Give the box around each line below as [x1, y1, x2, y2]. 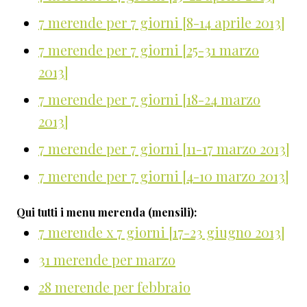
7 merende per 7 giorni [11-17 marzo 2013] [38, 139, 290, 158]
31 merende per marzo [38, 250, 175, 269]
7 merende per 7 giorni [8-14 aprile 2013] [38, 13, 285, 32]
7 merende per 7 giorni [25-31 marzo [38, 40, 259, 60]
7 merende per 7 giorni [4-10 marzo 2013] [38, 167, 289, 186]
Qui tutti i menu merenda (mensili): [16, 205, 197, 220]
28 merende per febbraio [38, 278, 191, 297]
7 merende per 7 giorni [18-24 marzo [38, 90, 260, 109]
